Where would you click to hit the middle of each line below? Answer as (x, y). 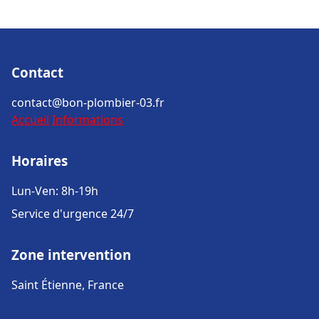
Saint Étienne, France (68, 285)
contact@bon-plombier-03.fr (88, 103)
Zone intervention (71, 255)
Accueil (30, 120)
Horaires (40, 161)
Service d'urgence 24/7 (73, 214)
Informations (88, 120)
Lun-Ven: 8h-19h (55, 191)
